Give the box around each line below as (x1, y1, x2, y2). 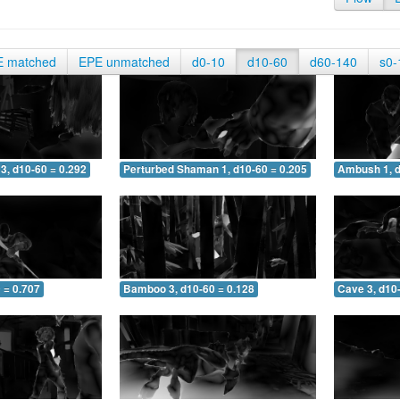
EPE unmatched (79, 53, 170, 71)
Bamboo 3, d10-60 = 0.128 (123, 281, 254, 297)
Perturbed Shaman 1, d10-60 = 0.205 (123, 161, 307, 177)
